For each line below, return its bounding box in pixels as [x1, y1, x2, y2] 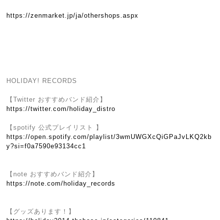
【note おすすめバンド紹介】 [6, 170, 99, 178]
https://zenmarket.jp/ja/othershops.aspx [6, 12, 139, 19]
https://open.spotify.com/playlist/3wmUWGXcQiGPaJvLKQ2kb [6, 133, 212, 140]
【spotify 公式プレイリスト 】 [6, 124, 103, 131]
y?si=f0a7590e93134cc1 [6, 142, 86, 150]
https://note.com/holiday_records [6, 180, 116, 187]
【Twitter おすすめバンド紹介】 [6, 96, 107, 103]
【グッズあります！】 [6, 208, 76, 215]
